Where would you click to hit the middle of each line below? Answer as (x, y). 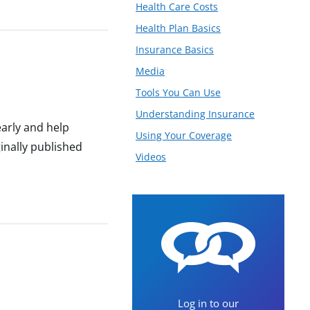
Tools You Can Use (178, 92)
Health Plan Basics (178, 28)
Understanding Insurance (195, 113)
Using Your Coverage (184, 135)
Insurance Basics (175, 49)
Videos (151, 156)
